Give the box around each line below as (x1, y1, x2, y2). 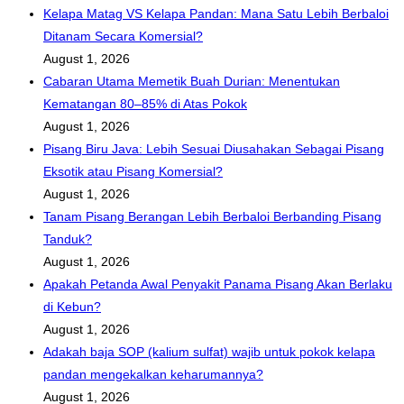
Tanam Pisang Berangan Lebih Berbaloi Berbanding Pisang (43, 209, 381, 225)
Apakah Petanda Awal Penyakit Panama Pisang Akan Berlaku (43, 277, 392, 292)
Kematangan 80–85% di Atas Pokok (43, 96, 247, 112)
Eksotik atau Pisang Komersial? (43, 164, 223, 179)
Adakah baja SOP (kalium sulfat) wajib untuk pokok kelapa (43, 344, 375, 360)
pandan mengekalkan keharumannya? (43, 367, 263, 382)
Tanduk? (43, 232, 92, 247)
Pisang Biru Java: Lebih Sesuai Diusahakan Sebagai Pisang (43, 142, 384, 157)
